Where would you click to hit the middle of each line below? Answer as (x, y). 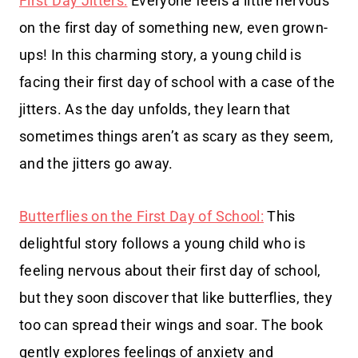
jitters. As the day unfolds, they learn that (155, 109)
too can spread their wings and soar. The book (171, 324)
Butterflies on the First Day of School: (142, 216)
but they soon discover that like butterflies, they (176, 297)
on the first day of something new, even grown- (174, 27)
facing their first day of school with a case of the (177, 82)
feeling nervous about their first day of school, (170, 270)
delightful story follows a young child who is (163, 243)
